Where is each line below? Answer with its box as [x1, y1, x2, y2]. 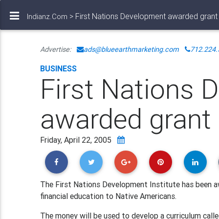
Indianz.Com [27, 11, 67, 21]
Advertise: [40, 45, 77, 54]
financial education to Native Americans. [40, 191, 177, 201]
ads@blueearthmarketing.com [84, 45, 179, 54]
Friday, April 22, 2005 [40, 135, 118, 145]
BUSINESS [40, 64, 77, 73]
